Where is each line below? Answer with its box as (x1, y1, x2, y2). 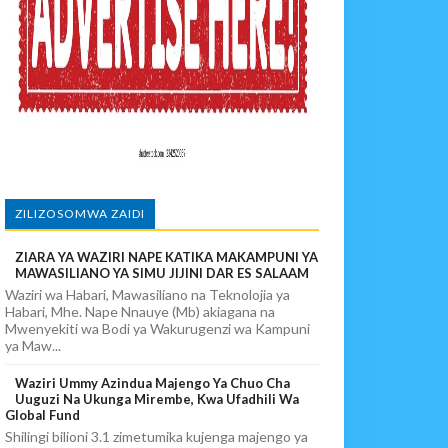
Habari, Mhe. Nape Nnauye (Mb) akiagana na (5, 303, 276, 320)
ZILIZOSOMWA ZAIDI (15, 206, 146, 221)
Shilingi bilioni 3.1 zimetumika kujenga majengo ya (5, 427, 309, 445)
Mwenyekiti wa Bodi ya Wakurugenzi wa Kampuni (5, 320, 311, 337)
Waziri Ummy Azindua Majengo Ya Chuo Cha (15, 374, 291, 391)
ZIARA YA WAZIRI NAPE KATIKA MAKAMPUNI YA (15, 249, 319, 265)
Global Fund (5, 406, 81, 423)
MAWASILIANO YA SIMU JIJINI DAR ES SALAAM (15, 265, 310, 281)
